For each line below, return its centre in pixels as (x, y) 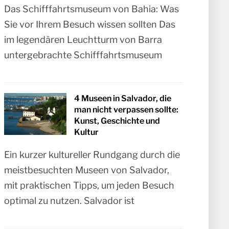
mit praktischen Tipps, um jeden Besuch (89, 186)
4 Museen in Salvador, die (123, 99)
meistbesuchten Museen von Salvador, (87, 170)
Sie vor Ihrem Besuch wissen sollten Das (90, 25)
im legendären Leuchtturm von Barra (83, 40)
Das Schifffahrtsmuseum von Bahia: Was (92, 9)
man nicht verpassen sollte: (127, 110)
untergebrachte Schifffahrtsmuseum (83, 55)
